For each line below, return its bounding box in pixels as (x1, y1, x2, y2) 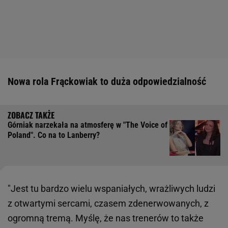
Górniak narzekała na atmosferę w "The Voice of (8, 120, 167, 130)
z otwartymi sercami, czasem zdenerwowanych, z (8, 198, 209, 209)
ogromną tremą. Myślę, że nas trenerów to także (8, 213, 204, 224)
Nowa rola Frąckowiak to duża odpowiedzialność (8, 75, 206, 88)
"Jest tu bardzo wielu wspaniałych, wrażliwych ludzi (8, 183, 215, 194)
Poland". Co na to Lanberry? (8, 130, 100, 140)
